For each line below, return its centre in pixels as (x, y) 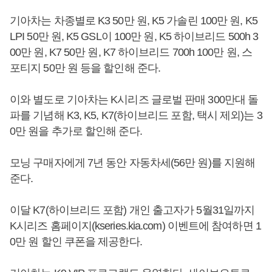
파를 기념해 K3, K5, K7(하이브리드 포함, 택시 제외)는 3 (136, 115)
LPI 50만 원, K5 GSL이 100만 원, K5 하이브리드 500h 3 (134, 36)
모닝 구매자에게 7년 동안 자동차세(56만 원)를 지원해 (133, 163)
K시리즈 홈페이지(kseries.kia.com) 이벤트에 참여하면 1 (135, 226)
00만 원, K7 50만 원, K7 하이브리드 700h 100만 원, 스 (131, 52)
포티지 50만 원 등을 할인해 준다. (85, 68)
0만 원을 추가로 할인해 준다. (76, 131)
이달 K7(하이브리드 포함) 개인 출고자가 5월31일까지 (132, 210)
